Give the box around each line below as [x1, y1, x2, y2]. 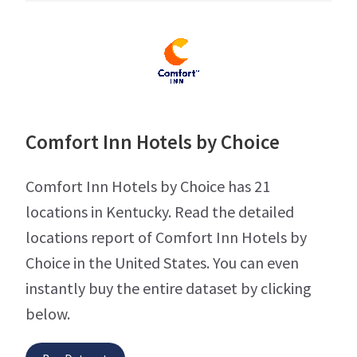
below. [25, 304, 70, 324]
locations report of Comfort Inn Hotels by [25, 227, 307, 248]
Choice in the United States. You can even [25, 253, 299, 273]
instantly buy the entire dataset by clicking [25, 278, 312, 299]
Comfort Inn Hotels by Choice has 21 [25, 176, 270, 197]
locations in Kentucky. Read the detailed [25, 202, 294, 222]
